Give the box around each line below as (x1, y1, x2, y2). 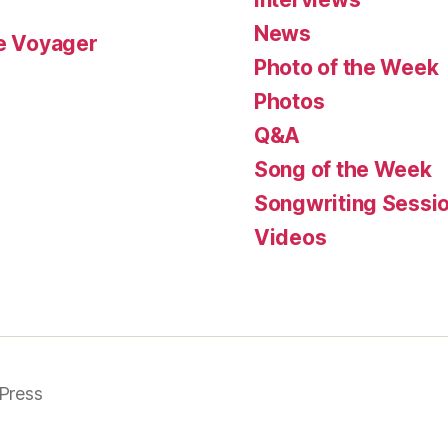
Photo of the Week (254, 54, 439, 80)
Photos (254, 88, 325, 114)
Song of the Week (254, 156, 432, 182)
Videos (254, 224, 327, 250)
